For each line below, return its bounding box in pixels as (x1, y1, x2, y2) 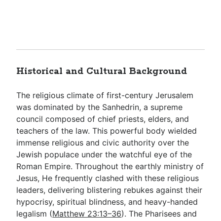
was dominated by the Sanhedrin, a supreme (16, 102, 183, 112)
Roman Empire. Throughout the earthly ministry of (16, 161, 204, 171)
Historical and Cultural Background (16, 66, 187, 77)
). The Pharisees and (121, 209, 197, 219)
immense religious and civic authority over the (16, 138, 189, 147)
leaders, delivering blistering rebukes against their (16, 185, 203, 195)
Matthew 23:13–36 (52, 209, 122, 219)
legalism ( (16, 209, 53, 219)
